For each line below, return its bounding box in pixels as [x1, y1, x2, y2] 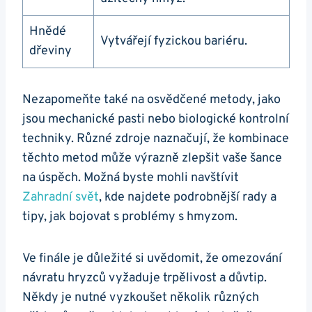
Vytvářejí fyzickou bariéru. [100, 33, 247, 50]
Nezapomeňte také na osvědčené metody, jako [22, 92, 281, 109]
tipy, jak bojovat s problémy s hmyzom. [22, 209, 237, 226]
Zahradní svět [22, 189, 99, 206]
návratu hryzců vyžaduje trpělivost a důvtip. [22, 270, 267, 287]
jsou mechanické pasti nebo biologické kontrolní [22, 111, 289, 128]
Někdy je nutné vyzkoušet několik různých [22, 290, 259, 306]
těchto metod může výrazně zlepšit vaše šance [22, 150, 282, 167]
